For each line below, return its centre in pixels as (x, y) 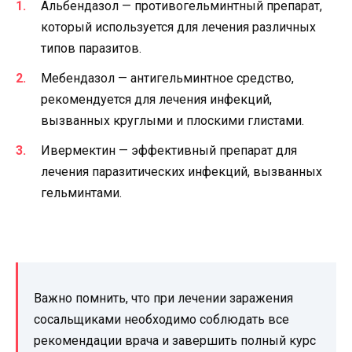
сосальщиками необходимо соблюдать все (161, 320)
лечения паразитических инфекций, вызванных (181, 172)
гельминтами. (81, 193)
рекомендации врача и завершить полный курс (175, 341)
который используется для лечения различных (178, 27)
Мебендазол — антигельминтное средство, (167, 79)
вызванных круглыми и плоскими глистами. (172, 121)
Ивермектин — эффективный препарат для (169, 151)
